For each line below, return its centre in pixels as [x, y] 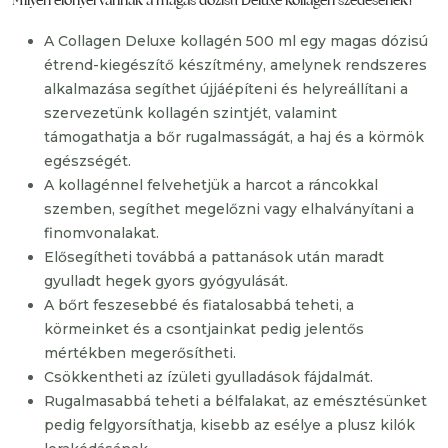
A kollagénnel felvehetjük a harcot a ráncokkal [211, 185]
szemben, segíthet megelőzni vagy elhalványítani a [229, 209]
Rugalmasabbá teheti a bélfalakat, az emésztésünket [235, 401]
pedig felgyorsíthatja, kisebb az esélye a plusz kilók [229, 425]
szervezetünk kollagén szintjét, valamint [190, 113]
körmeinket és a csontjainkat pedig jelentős [204, 329]
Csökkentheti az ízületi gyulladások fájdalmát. [208, 377]
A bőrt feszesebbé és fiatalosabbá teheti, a [199, 305]
